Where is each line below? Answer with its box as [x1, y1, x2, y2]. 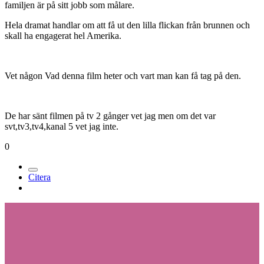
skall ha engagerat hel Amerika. [5, 31, 121, 41]
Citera [28, 172, 51, 183]
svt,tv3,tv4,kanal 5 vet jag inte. [5, 121, 118, 132]
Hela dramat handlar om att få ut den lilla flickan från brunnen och [5, 20, 250, 31]
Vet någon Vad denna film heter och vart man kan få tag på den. [5, 71, 241, 81]
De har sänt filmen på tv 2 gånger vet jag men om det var [5, 111, 216, 121]
